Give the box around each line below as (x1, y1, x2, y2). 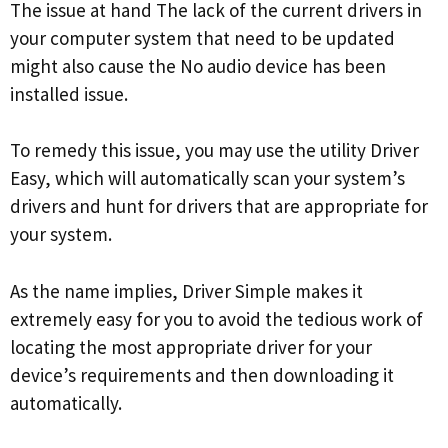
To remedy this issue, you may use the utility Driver (10, 138, 419, 163)
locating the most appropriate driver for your (10, 334, 372, 359)
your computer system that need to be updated (10, 25, 395, 50)
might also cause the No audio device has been (10, 53, 386, 78)
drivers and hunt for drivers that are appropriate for (10, 194, 428, 219)
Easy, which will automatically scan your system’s (10, 166, 405, 191)
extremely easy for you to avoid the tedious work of (10, 306, 423, 331)
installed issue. (10, 81, 128, 106)
